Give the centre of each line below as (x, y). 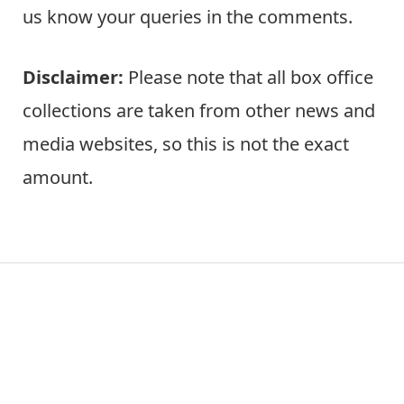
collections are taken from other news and (199, 111)
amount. (58, 178)
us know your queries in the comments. (188, 16)
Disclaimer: (73, 78)
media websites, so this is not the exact (186, 144)
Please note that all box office (248, 78)
